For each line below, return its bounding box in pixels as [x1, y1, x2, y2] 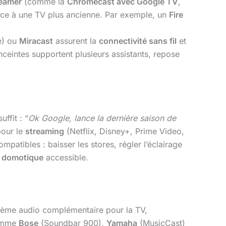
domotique [2, 152, 43, 163]
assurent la [53, 35, 99, 46]
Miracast [19, 35, 53, 46]
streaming [25, 126, 64, 137]
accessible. [43, 152, 88, 163]
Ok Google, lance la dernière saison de [28, 113, 176, 124]
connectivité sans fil [99, 35, 177, 46]
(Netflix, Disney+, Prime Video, [64, 126, 184, 137]
